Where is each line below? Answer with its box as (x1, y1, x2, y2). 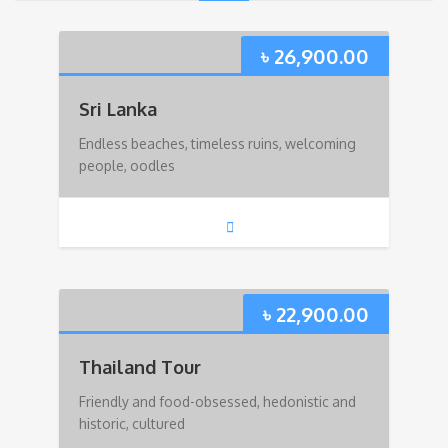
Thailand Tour (79, 355, 201, 378)
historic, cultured (79, 414, 185, 432)
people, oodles (79, 157, 175, 175)
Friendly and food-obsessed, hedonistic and (79, 392, 356, 410)
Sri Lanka (79, 98, 157, 121)
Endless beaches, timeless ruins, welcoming (79, 135, 356, 153)
